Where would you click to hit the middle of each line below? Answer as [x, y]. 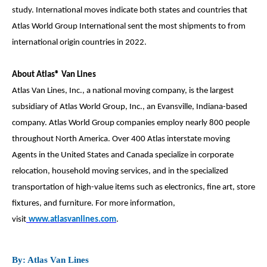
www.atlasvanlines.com [72, 219]
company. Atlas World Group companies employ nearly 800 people [131, 123]
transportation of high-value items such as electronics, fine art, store [133, 187]
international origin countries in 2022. [79, 42]
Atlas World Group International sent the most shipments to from [129, 26]
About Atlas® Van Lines [56, 74]
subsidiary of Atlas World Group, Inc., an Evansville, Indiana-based [130, 107]
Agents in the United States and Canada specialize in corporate [123, 155]
